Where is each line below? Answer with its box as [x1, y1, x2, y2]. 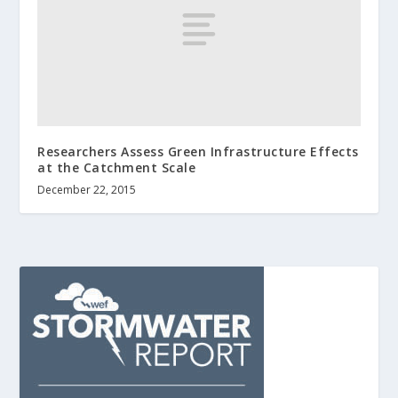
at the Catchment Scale [37, 158, 196, 176]
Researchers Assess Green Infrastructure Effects [37, 142, 359, 160]
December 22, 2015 [37, 181, 137, 197]
